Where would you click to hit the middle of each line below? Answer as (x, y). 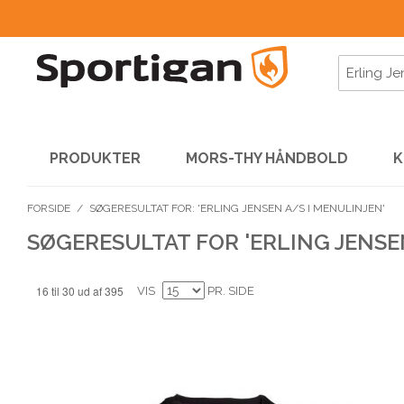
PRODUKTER (95, 158)
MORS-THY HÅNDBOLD (267, 158)
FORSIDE (49, 208)
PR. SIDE (231, 291)
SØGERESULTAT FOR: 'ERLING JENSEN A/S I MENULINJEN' (237, 208)
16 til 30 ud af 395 (80, 291)
